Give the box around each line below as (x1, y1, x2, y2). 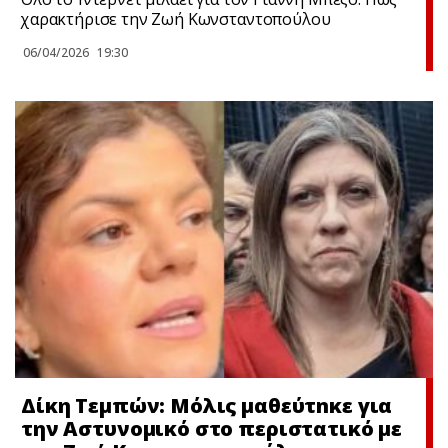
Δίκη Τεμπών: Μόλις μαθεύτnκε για (21, 391, 393, 419)
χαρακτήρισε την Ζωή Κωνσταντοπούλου (20, 7, 331, 30)
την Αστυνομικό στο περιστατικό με (21, 414, 403, 442)
